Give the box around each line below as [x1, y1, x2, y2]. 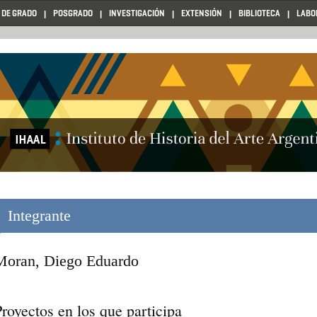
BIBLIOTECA [238, 7, 280, 18]
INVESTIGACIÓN [109, 7, 165, 18]
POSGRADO [53, 7, 93, 18]
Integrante [8, 207, 71, 224]
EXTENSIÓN [181, 7, 222, 18]
